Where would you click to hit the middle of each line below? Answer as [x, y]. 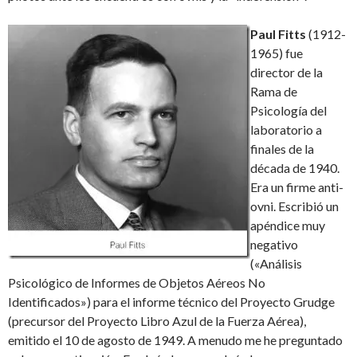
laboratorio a [286, 130]
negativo [274, 245]
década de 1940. [295, 168]
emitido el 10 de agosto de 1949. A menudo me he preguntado [175, 340]
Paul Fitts [278, 34]
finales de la [282, 149]
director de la [286, 73]
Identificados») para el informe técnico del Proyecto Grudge [171, 302]
